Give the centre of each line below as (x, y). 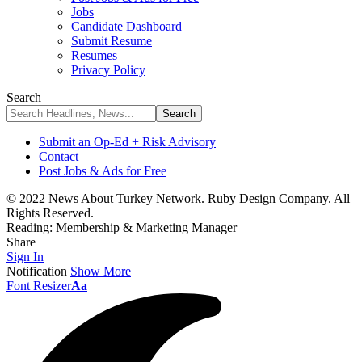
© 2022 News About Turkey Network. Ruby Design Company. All (178, 198)
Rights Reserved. (50, 213)
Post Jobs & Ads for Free (103, 171)
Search (24, 97)
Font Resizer (39, 286)
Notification (37, 271)
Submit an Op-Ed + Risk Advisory (127, 142)
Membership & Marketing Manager (146, 227)
